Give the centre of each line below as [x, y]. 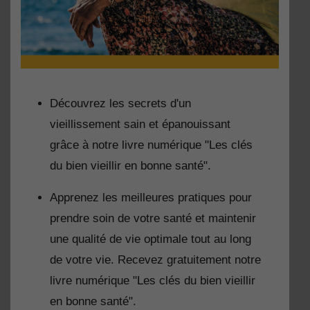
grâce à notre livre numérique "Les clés [151, 145]
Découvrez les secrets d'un [120, 104]
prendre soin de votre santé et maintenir [153, 219]
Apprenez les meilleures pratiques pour [151, 198]
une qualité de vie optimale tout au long [151, 239]
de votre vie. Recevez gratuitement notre [155, 260]
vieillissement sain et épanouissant [140, 125]
